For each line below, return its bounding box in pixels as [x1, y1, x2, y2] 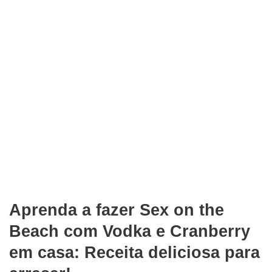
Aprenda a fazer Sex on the [9, 201, 224, 220]
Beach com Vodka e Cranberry [9, 222, 250, 241]
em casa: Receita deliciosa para [9, 243, 260, 262]
